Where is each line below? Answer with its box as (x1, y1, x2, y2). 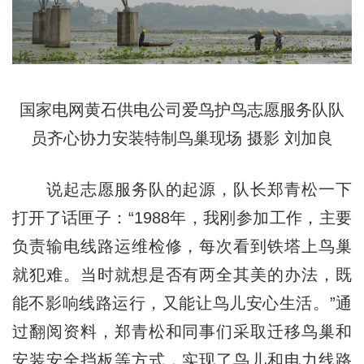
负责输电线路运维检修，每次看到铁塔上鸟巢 (11, 236, 353, 255)
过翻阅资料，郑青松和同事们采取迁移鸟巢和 (11, 322, 353, 340)
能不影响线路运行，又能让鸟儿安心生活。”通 (11, 293, 353, 312)
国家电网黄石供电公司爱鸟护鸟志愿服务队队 (19, 100, 344, 119)
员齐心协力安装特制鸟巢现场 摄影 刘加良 (31, 128, 333, 147)
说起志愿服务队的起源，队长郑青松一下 (11, 180, 353, 198)
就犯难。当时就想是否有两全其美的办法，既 (11, 265, 353, 284)
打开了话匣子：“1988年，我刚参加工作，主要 (11, 208, 353, 227)
